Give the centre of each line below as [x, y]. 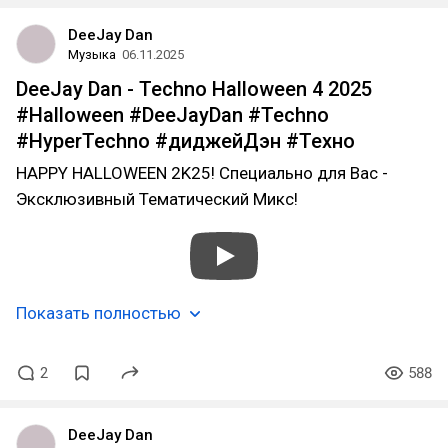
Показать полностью [98, 313]
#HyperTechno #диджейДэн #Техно [185, 141]
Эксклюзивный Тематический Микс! [157, 199]
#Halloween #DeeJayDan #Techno [172, 115]
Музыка [92, 54]
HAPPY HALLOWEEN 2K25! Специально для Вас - [202, 173]
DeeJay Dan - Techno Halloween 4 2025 [194, 89]
